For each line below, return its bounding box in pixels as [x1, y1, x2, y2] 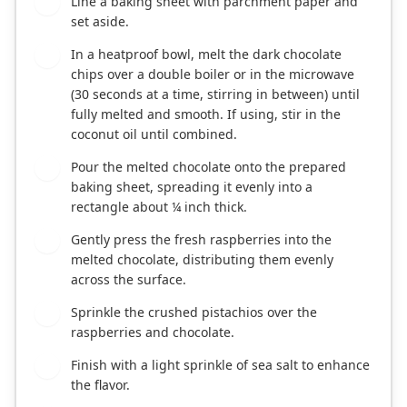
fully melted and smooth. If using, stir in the [71, 105, 341, 124]
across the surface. [71, 271, 186, 289]
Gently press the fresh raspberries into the [71, 231, 332, 249]
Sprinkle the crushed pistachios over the [71, 303, 317, 322]
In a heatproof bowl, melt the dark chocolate [71, 45, 342, 64]
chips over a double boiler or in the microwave [71, 65, 354, 84]
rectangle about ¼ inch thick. [71, 198, 247, 216]
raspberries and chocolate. [71, 323, 234, 342]
